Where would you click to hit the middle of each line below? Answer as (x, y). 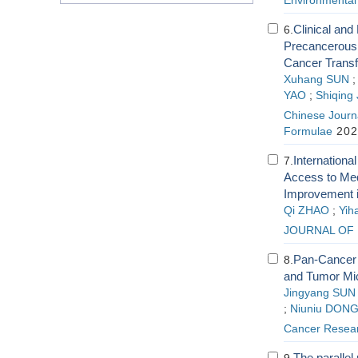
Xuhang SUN (316, 80)
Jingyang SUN (319, 293)
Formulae (308, 131)
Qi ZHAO (306, 211)
